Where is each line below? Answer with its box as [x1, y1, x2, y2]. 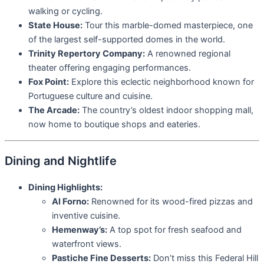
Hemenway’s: [52, 224, 107, 235]
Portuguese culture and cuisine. [28, 91, 153, 102]
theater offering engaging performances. [28, 62, 191, 74]
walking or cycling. [28, 6, 103, 17]
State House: [28, 20, 82, 31]
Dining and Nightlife [5, 153, 117, 168]
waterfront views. [52, 238, 121, 249]
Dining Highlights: [28, 181, 103, 193]
